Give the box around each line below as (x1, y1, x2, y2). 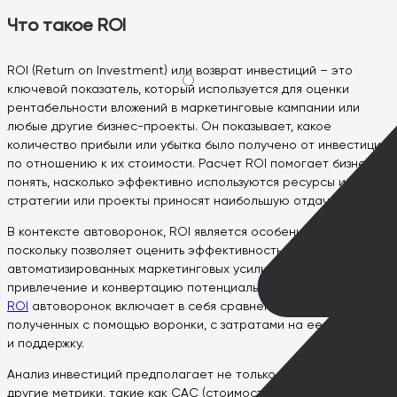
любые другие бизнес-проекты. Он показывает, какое (7, 120, 331, 133)
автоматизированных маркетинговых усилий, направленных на (7, 262, 387, 276)
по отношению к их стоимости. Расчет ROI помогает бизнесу (7, 157, 379, 170)
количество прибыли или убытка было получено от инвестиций (7, 138, 388, 152)
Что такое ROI (7, 13, 126, 35)
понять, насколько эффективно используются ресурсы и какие (7, 175, 384, 189)
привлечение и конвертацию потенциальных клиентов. (7, 281, 345, 294)
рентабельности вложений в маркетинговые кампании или (7, 101, 360, 114)
